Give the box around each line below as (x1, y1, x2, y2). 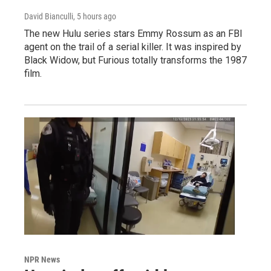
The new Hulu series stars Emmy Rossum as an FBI (24, 27, 243, 39)
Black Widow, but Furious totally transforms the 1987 (24, 54, 247, 66)
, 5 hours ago (73, 11, 116, 21)
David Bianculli (24, 11, 73, 21)
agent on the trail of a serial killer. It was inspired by (24, 41, 241, 53)
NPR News (24, 254, 60, 264)
